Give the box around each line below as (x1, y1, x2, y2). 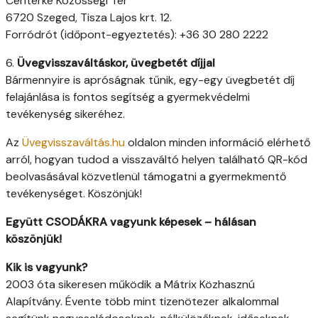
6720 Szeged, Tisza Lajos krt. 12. (6, 10, 172, 26)
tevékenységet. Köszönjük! (6, 186, 142, 202)
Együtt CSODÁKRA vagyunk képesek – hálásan (6, 214, 256, 230)
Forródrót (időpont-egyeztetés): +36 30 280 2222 (6, 27, 268, 43)
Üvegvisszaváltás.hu (22, 135, 125, 150)
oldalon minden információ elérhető (125, 135, 310, 150)
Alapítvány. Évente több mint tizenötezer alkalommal (6, 294, 279, 309)
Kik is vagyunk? (6, 260, 87, 275)
